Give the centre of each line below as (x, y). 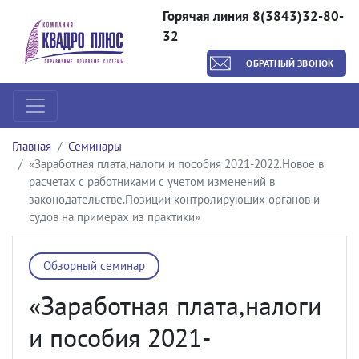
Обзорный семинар (94, 266)
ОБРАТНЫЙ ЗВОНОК (290, 63)
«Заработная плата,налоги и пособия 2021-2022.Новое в (176, 164)
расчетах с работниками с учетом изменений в (152, 182)
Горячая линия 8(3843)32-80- (253, 16)
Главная (32, 146)
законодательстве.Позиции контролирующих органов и (174, 199)
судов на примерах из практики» (115, 217)
